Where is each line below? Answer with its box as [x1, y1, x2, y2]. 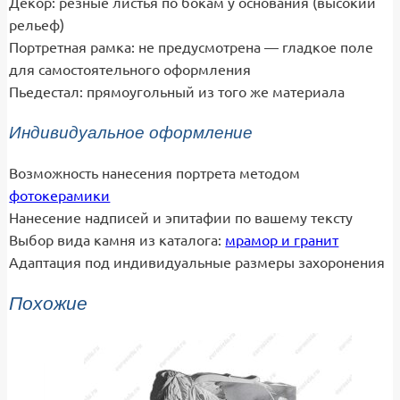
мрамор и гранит [225, 231, 339, 248]
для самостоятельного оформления [9, 61, 252, 78]
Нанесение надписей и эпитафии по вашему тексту [9, 209, 354, 226]
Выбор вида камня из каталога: [9, 231, 226, 248]
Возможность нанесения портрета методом [9, 164, 301, 181]
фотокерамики [9, 187, 111, 204]
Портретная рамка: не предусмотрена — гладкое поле [9, 38, 374, 55]
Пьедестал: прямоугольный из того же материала [9, 83, 346, 100]
